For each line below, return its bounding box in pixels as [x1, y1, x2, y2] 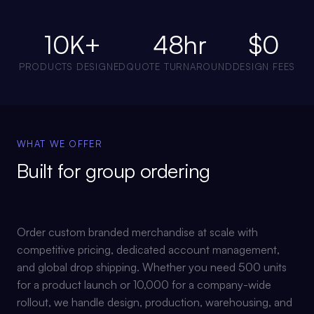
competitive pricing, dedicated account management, [17, 243, 280, 257]
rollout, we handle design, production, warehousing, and [17, 295, 292, 309]
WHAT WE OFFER [17, 138, 102, 149]
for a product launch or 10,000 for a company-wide [17, 278, 271, 292]
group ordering [86, 158, 210, 183]
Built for [17, 158, 86, 183]
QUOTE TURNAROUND [126, 61, 233, 72]
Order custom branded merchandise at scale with [17, 225, 258, 239]
